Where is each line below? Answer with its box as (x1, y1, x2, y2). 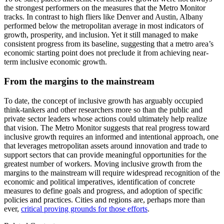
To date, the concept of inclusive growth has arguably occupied (4, 96, 203, 105)
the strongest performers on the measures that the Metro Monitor (4, 3, 205, 12)
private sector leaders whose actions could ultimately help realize (4, 114, 207, 123)
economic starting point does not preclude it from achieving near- (4, 48, 208, 57)
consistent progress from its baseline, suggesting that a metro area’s (4, 39, 213, 48)
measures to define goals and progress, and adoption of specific (4, 186, 202, 195)
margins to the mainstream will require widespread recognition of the (4, 168, 220, 177)
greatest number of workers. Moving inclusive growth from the (4, 159, 202, 168)
